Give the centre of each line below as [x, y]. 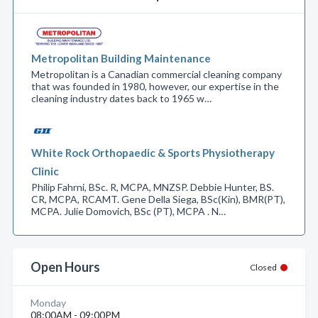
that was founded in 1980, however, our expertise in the [155, 86]
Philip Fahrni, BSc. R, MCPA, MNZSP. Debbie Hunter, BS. [153, 187]
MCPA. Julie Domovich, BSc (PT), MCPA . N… [128, 211]
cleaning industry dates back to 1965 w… [121, 98]
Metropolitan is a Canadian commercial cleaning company [157, 74]
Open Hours [65, 267]
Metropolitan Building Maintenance [121, 58]
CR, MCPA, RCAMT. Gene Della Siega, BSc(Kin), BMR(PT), [158, 199]
